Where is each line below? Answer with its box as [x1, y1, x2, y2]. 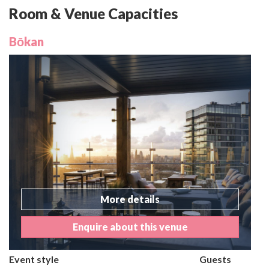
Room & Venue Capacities [9, 5, 178, 23]
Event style [9, 253, 59, 265]
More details [100, 193, 160, 205]
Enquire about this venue [72, 221, 188, 233]
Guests [199, 253, 231, 265]
